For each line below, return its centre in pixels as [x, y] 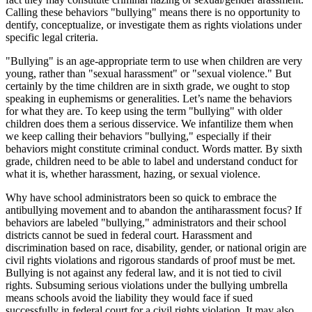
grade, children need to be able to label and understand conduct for [151, 161]
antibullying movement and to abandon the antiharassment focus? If [154, 210]
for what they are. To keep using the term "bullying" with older [144, 111]
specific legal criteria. [52, 37]
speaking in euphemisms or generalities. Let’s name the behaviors [149, 98]
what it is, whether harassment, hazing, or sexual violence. [133, 173]
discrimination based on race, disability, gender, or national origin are [156, 247]
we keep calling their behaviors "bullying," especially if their [138, 136]
